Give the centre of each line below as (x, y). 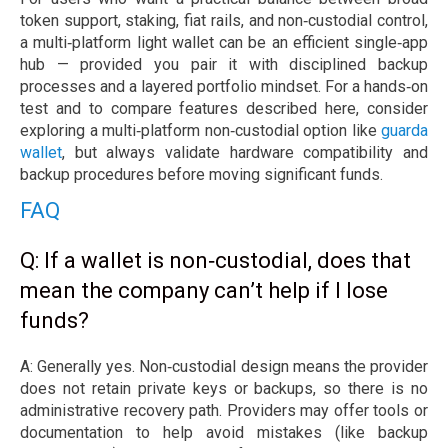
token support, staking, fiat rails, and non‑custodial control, (224, 21)
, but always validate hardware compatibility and (245, 153)
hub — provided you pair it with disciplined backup (224, 65)
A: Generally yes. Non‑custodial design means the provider (224, 367)
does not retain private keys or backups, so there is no (224, 389)
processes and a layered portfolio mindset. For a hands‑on (224, 87)
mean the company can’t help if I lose (204, 291)
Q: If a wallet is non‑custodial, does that (215, 261)
